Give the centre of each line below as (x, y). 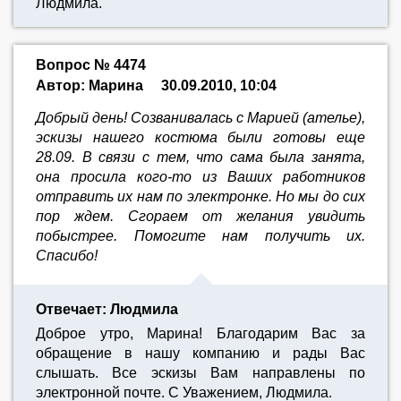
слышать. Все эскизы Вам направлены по (200, 373)
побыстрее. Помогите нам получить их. (200, 236)
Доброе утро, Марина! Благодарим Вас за (200, 333)
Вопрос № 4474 (91, 65)
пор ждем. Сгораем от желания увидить (200, 216)
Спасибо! (67, 256)
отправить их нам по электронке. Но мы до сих (200, 196)
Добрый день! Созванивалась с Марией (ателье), (200, 118)
